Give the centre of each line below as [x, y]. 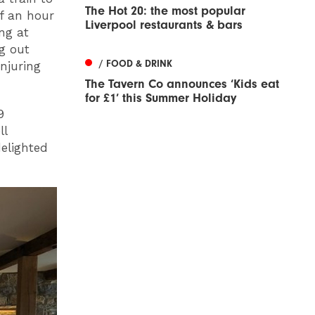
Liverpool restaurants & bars [164, 25]
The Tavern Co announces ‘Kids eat [182, 84]
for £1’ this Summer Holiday [161, 98]
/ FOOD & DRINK [136, 63]
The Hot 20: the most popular [165, 11]
